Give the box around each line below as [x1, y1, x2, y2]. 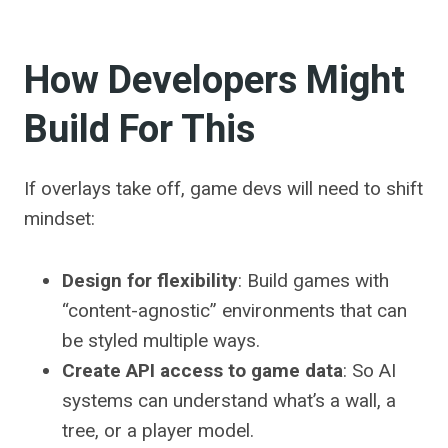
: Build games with [238, 269, 389, 293]
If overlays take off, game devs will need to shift [24, 177, 423, 201]
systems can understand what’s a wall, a [62, 389, 396, 413]
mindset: [24, 207, 95, 231]
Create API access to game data [62, 359, 343, 383]
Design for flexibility [62, 269, 238, 293]
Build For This [24, 102, 255, 159]
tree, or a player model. [62, 419, 254, 443]
